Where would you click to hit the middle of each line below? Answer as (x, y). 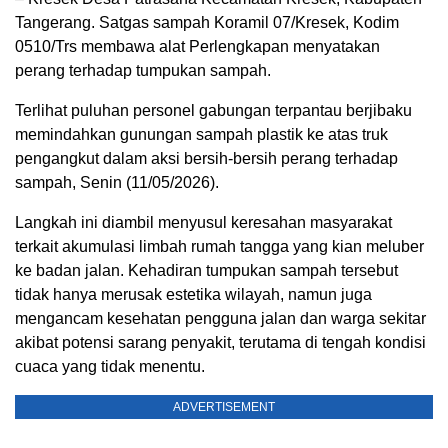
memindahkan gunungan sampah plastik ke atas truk (201, 135)
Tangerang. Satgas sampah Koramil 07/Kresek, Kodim (207, 23)
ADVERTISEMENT (224, 407)
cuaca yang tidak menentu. (110, 367)
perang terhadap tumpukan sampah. (143, 71)
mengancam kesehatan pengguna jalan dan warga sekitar (220, 319)
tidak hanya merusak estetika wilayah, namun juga (193, 295)
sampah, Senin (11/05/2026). (117, 183)
